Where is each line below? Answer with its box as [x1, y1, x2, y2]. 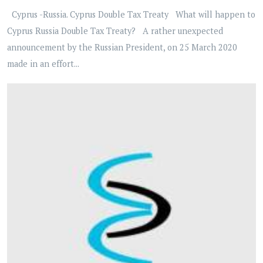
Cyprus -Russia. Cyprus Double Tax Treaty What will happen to [7, 8, 255, 20]
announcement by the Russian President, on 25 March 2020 [7, 41, 237, 53]
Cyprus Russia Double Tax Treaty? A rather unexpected [7, 25, 223, 36]
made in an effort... [7, 58, 79, 69]
